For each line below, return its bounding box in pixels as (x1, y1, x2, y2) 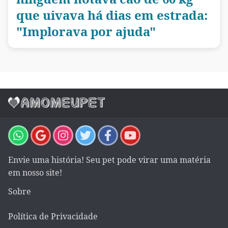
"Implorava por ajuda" (16, 22, 156, 40)
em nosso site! (8, 166, 62, 178)
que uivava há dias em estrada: (16, 6, 208, 23)
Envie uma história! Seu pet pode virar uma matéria (8, 154, 211, 165)
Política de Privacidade (8, 210, 98, 222)
